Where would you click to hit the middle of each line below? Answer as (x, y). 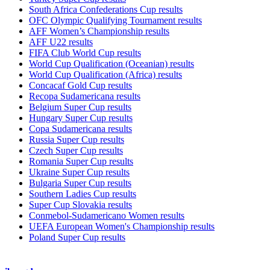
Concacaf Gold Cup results (80, 85)
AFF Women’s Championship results (99, 31)
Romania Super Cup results (81, 161)
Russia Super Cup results (77, 139)
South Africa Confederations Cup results (106, 9)
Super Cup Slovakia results (80, 204)
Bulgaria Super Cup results (80, 183)
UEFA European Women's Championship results (122, 226)
